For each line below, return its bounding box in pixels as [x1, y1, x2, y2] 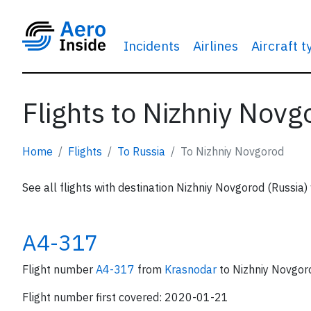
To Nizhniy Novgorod [180, 144, 284, 158]
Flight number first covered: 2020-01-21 [22, 290, 228, 304]
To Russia [117, 144, 165, 158]
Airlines [192, 37, 238, 54]
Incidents [123, 37, 180, 54]
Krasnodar [165, 262, 219, 276]
